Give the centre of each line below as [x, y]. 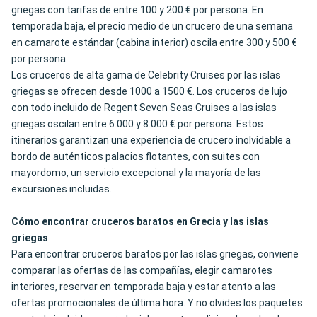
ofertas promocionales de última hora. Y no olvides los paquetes [157, 303]
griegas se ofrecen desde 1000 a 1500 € [102, 92]
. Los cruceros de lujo [240, 92]
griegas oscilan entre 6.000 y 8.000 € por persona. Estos [137, 124]
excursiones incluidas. [62, 189]
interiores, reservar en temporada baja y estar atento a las [144, 287]
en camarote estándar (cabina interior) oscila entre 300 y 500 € [154, 43]
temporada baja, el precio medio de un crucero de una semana [152, 27]
